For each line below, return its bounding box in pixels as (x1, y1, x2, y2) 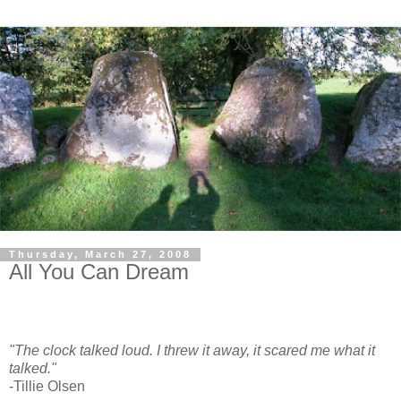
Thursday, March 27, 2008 (9, 249, 192, 260)
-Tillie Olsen (9, 379, 85, 395)
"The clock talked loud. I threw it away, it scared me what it (9, 343, 375, 359)
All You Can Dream (9, 260, 189, 285)
